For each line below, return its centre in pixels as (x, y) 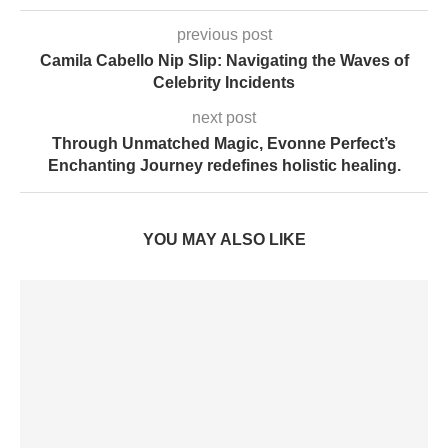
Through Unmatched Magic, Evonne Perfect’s (224, 143)
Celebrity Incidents (224, 82)
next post (224, 117)
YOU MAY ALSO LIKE (224, 239)
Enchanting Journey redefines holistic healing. (224, 165)
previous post (224, 34)
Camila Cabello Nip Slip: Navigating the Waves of (224, 60)
